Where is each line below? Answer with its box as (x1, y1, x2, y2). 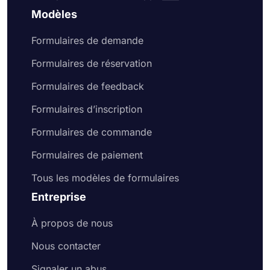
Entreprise (31, 190, 86, 204)
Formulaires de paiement (31, 149, 143, 162)
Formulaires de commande (31, 126, 152, 139)
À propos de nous (31, 217, 113, 230)
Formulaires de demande (31, 34, 143, 47)
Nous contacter (31, 240, 101, 253)
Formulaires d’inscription (31, 103, 142, 116)
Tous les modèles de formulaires (31, 172, 179, 184)
